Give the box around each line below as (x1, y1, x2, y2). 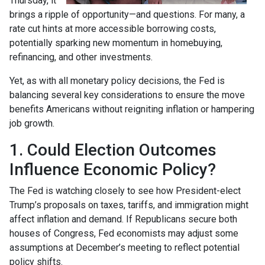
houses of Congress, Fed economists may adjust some (9, 228, 238, 240)
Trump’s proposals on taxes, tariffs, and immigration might (9, 199, 248, 211)
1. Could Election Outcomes (9, 140, 216, 160)
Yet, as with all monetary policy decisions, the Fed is (9, 75, 225, 87)
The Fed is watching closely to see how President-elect (9, 185, 241, 197)
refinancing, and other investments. (9, 51, 155, 63)
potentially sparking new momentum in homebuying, (9, 37, 222, 49)
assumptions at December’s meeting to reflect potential (9, 242, 240, 254)
